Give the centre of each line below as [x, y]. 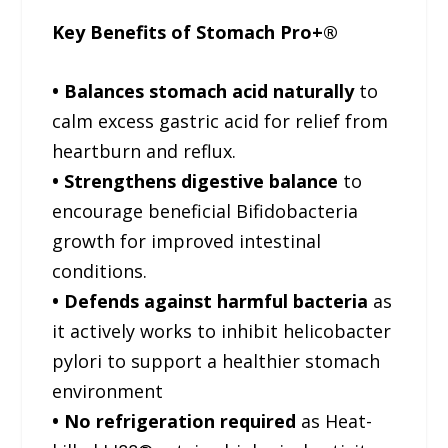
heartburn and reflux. [144, 150]
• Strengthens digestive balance [195, 180]
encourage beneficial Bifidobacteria [205, 210]
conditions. [100, 270]
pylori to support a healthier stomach [216, 360]
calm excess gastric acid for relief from [220, 120]
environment [108, 390]
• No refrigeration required [174, 420]
